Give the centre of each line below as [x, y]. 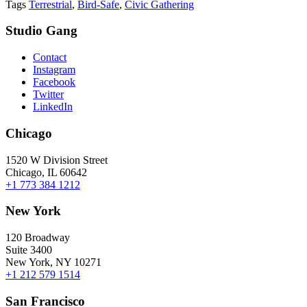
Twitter [48, 95]
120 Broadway [38, 238]
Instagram [54, 70]
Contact [50, 58]
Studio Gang [41, 31]
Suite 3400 [29, 250]
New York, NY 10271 [53, 262]
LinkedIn [53, 107]
